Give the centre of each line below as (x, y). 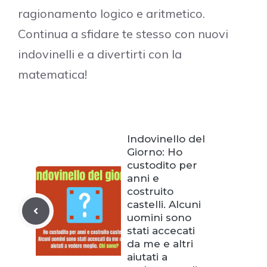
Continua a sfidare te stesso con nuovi (123, 34)
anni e (143, 178)
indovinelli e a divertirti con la (100, 54)
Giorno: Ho (155, 152)
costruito (150, 192)
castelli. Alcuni (164, 205)
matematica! (52, 74)
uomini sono (159, 218)
